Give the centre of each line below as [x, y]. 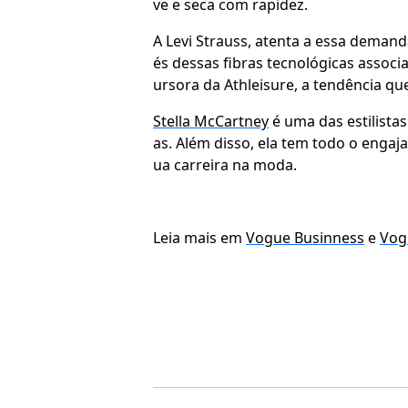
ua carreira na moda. [225, 164]
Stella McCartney [211, 121]
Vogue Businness [305, 237]
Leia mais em [199, 237]
